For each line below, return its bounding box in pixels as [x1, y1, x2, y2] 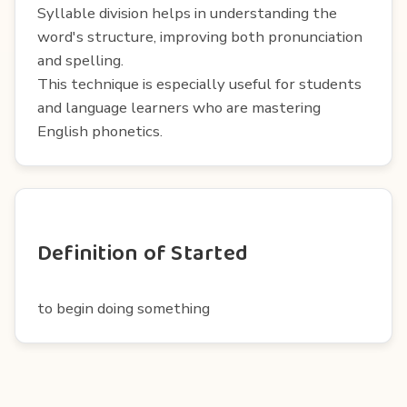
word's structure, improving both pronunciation [37, 25, 362, 47]
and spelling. [37, 49, 124, 71]
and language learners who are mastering [37, 96, 321, 118]
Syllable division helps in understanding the [37, 2, 337, 24]
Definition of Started [37, 235, 249, 272]
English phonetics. [37, 120, 163, 142]
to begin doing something [37, 297, 210, 319]
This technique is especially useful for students [37, 73, 362, 94]
